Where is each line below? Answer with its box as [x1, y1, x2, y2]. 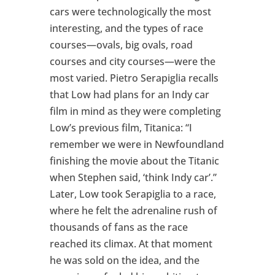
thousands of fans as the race [49, 220, 188, 234]
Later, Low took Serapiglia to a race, [49, 187, 216, 201]
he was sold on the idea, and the [49, 254, 199, 268]
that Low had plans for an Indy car [49, 88, 209, 102]
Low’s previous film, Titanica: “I [49, 121, 192, 135]
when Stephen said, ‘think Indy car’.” [49, 171, 217, 185]
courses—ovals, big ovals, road [49, 38, 193, 52]
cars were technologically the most [49, 5, 211, 19]
